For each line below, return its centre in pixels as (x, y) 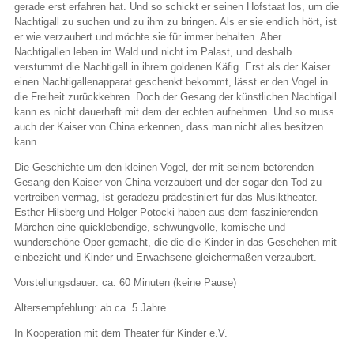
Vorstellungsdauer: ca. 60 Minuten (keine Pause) (125, 283)
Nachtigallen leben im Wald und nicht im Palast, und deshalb (153, 52)
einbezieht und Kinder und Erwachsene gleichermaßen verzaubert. (166, 258)
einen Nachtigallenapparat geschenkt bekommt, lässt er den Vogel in (171, 82)
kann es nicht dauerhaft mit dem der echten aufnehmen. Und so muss (174, 112)
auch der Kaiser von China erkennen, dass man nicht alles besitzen (169, 127)
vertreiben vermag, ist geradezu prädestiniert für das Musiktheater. (166, 198)
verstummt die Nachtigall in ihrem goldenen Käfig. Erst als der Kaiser (172, 67)
